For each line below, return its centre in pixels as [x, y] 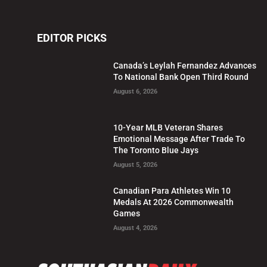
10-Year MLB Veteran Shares [168, 128]
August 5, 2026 [136, 165]
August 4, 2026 [136, 228]
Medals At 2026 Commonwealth [174, 202]
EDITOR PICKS [72, 38]
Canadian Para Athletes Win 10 [172, 191]
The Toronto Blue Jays [156, 150]
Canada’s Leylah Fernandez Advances [185, 65]
